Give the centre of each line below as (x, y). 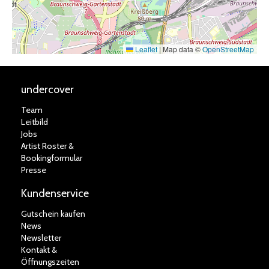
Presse (34, 170)
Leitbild (35, 122)
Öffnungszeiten (50, 262)
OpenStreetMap (228, 49)
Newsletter (41, 238)
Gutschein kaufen (53, 214)
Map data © (182, 49)
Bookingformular (52, 158)
